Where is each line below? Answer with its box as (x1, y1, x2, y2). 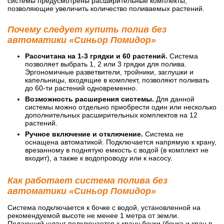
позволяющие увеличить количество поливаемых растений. (7, 4, 204, 12)
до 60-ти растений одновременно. (25, 83, 137, 92)
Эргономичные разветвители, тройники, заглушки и (25, 67, 193, 76)
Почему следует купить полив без (7, 24, 166, 34)
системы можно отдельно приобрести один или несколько (25, 102, 216, 111)
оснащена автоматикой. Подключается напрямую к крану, (25, 137, 216, 146)
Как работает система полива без (7, 175, 167, 185)
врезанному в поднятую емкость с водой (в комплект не (25, 145, 208, 154)
